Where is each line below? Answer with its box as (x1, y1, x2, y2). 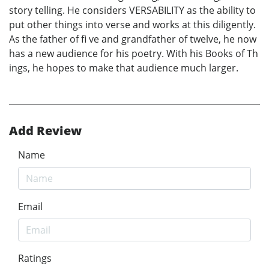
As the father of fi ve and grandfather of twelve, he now (9, 32, 256, 46)
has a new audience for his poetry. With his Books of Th (9, 47, 258, 61)
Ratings (18, 252, 52, 265)
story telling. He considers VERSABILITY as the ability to (9, 4, 256, 17)
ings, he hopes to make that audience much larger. (9, 61, 238, 75)
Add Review (9, 122, 82, 139)
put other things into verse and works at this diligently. (9, 18, 256, 32)
